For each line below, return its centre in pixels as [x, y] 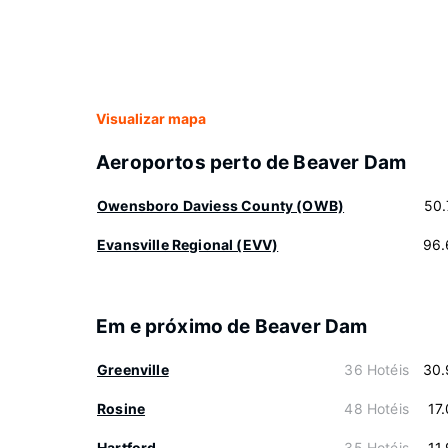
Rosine [121, 408]
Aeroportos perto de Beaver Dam [251, 162]
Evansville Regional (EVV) [188, 244]
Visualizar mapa [151, 118]
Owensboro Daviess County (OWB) [221, 205]
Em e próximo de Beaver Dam [232, 326]
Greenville [133, 369]
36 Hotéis [376, 369]
